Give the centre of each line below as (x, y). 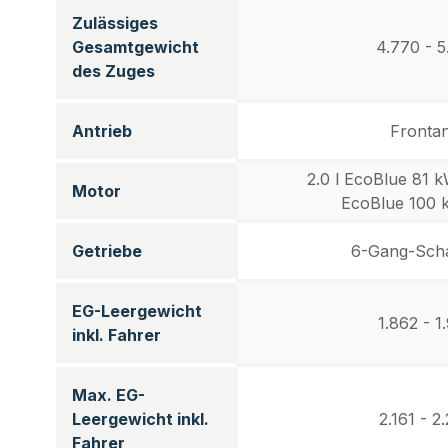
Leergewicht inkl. (140, 419)
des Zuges (113, 71)
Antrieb (102, 131)
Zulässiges (115, 23)
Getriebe (107, 251)
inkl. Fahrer (116, 335)
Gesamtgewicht (135, 47)
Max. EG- (108, 395)
